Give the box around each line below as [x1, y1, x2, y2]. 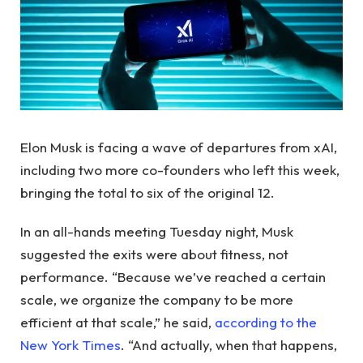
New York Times [20, 336, 121, 354]
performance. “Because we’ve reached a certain [20, 268, 326, 286]
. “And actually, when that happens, [121, 336, 337, 354]
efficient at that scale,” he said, [20, 314, 215, 331]
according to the [215, 314, 317, 331]
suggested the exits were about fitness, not [20, 246, 288, 263]
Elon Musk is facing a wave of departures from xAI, [20, 139, 337, 156]
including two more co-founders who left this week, [20, 161, 340, 178]
